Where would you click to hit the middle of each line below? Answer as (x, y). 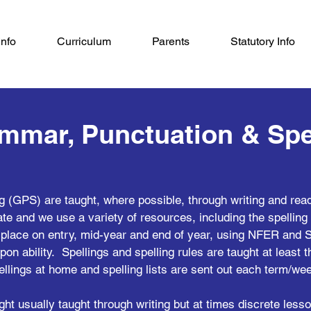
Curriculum (84, 41)
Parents (170, 41)
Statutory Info (262, 41)
